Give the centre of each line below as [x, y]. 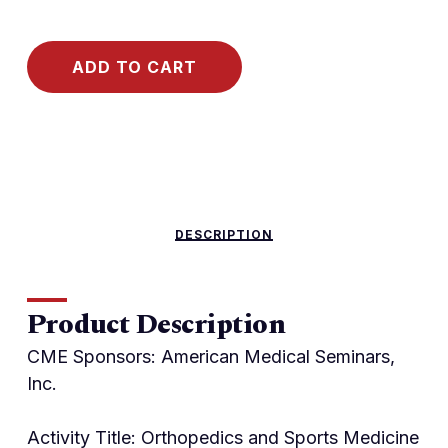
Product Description [156, 325]
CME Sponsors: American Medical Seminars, [210, 357]
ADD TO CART [134, 67]
